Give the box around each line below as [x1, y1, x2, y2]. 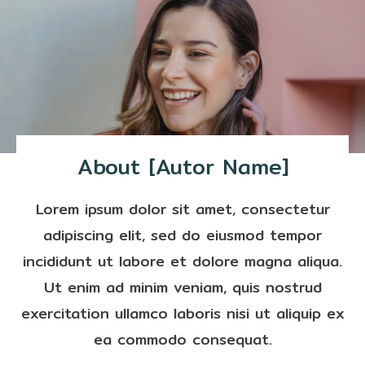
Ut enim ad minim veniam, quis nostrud [43, 275, 322, 299]
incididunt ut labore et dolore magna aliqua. [23, 249, 342, 273]
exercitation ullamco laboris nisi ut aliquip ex [20, 301, 345, 325]
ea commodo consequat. [93, 328, 272, 351]
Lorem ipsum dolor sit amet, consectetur [35, 197, 330, 221]
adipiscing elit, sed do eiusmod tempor [43, 223, 322, 247]
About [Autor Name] [77, 150, 288, 183]
